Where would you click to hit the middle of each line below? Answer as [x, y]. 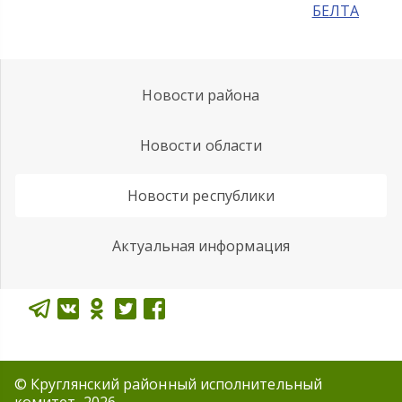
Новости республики [201, 196]
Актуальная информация [201, 246]
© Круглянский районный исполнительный [168, 384]
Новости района [201, 95]
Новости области [201, 145]
